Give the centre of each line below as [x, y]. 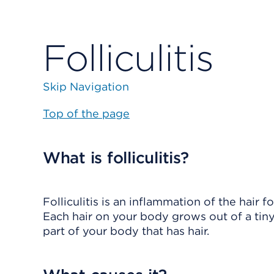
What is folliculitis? [116, 157]
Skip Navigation [86, 87]
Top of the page [86, 113]
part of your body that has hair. [126, 231]
